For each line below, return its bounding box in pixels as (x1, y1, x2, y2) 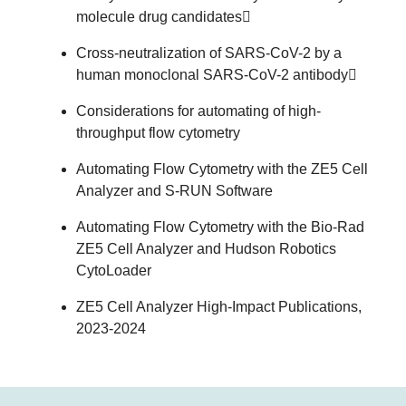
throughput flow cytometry (76, 124, 240, 140)
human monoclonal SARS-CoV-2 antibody (76, 66, 348, 82)
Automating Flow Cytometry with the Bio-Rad (76, 218, 364, 235)
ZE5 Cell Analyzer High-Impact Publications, (76, 298, 362, 314)
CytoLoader (76, 262, 151, 278)
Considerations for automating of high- (76, 102, 321, 119)
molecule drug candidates (76, 8, 242, 24)
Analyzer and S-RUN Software (76, 182, 273, 198)
